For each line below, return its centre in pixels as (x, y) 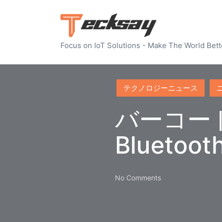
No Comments (138, 177)
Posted (126, 84)
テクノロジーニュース (161, 88)
